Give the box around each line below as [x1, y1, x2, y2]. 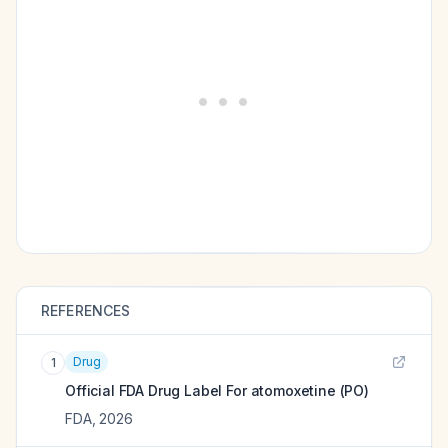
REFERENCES [41, 302, 131, 319]
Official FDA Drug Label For [65, 382, 251, 399]
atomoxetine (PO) [250, 382, 369, 399]
